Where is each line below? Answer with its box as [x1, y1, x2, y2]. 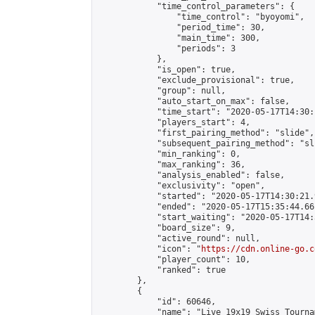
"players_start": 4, [98, 117, 250, 127]
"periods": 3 [98, 44, 236, 53]
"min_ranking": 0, [98, 149, 240, 159]
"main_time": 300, [98, 33, 260, 43]
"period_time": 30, [98, 22, 265, 32]
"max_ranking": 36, [98, 160, 245, 169]
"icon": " [98, 244, 201, 254]
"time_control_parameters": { [98, 1, 295, 11]
